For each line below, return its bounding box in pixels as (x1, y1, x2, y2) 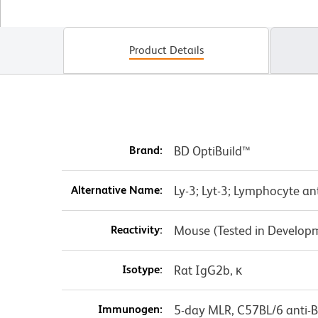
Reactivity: (110, 223, 163, 237)
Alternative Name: (70, 183, 163, 197)
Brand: (128, 143, 163, 158)
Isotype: (121, 263, 163, 277)
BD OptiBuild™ (173, 143, 251, 159)
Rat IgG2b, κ (173, 263, 242, 278)
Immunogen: (97, 302, 163, 317)
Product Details (128, 43, 204, 57)
